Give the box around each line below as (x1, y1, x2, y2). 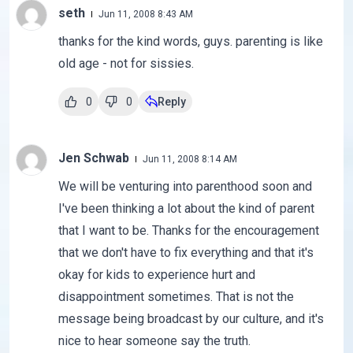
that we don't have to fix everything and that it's (58, 245, 314, 261)
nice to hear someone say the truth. (58, 333, 251, 349)
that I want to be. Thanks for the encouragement (58, 223, 319, 239)
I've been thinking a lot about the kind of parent (58, 201, 314, 217)
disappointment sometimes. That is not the (58, 289, 294, 305)
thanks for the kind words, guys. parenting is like (58, 34, 323, 50)
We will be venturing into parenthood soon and (58, 179, 312, 195)
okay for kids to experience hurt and (58, 267, 255, 283)
